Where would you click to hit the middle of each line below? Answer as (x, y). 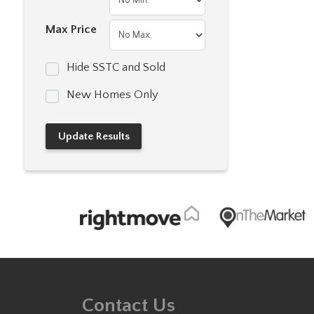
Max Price (71, 29)
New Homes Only (113, 95)
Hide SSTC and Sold (116, 67)
